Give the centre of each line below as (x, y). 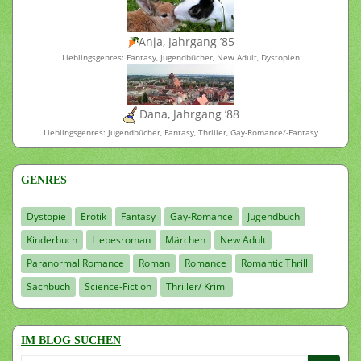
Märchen (185, 239)
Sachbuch (48, 286)
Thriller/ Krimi (197, 286)
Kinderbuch (52, 239)
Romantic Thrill (274, 263)
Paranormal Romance (75, 263)
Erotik (93, 216)
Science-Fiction (118, 286)
